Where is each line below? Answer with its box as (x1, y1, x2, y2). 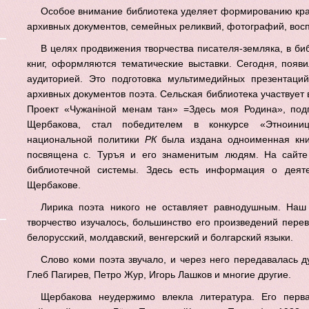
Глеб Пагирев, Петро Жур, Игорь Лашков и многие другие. (27, 269, 291, 280)
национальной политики (27, 134, 139, 145)
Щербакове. (27, 179, 81, 190)
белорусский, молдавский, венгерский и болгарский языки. (27, 232, 293, 243)
